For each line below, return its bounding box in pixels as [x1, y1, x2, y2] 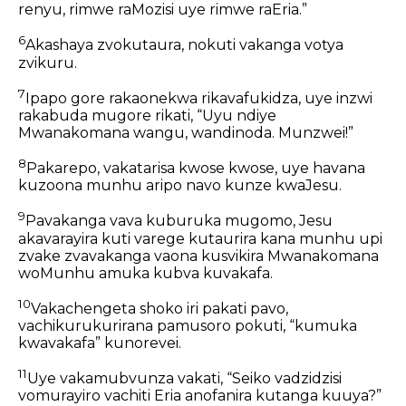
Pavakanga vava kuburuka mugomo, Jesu [25, 212, 333, 230]
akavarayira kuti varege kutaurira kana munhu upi [18, 229, 382, 247]
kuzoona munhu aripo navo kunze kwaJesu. [18, 177, 342, 195]
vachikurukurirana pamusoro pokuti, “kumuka [18, 317, 357, 335]
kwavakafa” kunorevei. [18, 334, 181, 353]
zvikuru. [18, 53, 77, 72]
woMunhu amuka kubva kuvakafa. [18, 264, 273, 282]
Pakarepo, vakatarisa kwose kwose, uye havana [26, 159, 365, 178]
